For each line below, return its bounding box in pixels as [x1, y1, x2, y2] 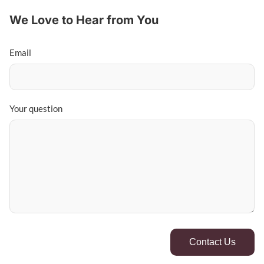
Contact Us [189, 236, 236, 247]
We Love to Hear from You [9, 12, 159, 27]
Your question [9, 103, 62, 114]
